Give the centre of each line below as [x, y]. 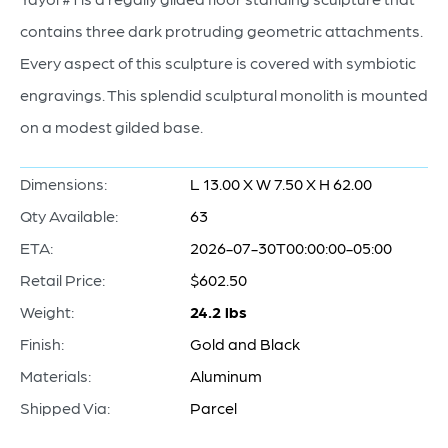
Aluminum [226, 375]
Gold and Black [245, 343]
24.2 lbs [218, 311]
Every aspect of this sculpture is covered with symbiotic [218, 62]
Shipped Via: [65, 407]
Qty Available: [69, 215]
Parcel [213, 407]
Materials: [55, 375]
